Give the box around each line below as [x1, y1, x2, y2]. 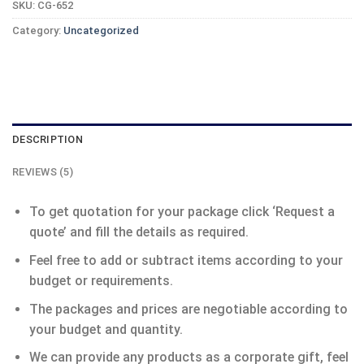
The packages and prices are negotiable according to [28, 301, 348, 317]
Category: [12, 24, 63, 37]
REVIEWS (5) [12, 166, 73, 179]
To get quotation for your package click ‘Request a [28, 204, 335, 220]
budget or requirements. [28, 272, 173, 288]
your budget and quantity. [28, 321, 183, 337]
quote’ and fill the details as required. [28, 224, 249, 240]
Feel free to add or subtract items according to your [28, 252, 343, 268]
